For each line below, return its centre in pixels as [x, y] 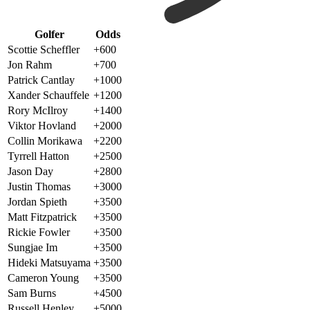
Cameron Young [43, 278]
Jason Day [30, 172]
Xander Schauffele [48, 95]
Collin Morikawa [45, 141]
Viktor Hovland [42, 126]
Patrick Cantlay [41, 80]
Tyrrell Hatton [38, 156]
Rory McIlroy [38, 111]
